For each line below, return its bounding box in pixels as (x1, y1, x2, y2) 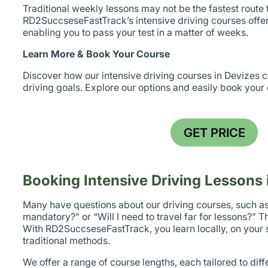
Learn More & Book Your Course (23, 47, 170, 60)
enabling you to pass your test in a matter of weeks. (23, 26, 249, 38)
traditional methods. (23, 234, 111, 246)
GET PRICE (183, 124, 245, 140)
